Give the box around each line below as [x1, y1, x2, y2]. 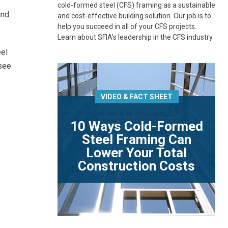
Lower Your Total [86, 145, 187, 160]
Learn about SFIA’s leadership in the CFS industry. [58, 33, 214, 41]
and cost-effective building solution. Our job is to [58, 12, 211, 20]
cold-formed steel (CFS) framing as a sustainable [58, 1, 215, 9]
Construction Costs [78, 158, 195, 174]
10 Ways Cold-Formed [70, 119, 203, 134]
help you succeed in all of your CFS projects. [58, 22, 196, 31]
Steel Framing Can [81, 132, 191, 147]
